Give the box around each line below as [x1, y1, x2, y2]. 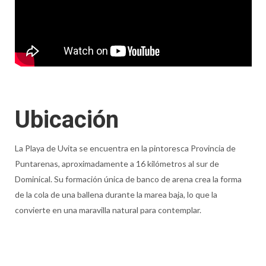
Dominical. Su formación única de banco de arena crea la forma [14, 174, 242, 185]
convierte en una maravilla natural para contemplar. [14, 205, 201, 216]
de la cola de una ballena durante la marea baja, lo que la [14, 189, 217, 200]
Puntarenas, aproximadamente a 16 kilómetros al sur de [14, 159, 219, 169]
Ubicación [14, 106, 119, 134]
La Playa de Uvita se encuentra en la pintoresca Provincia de [14, 143, 236, 154]
